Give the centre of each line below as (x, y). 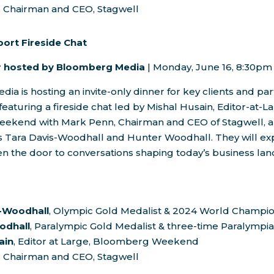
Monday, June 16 (193, 67)
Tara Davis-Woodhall (55, 138)
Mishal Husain (180, 107)
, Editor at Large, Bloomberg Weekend (106, 242)
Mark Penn (88, 122)
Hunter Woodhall (169, 138)
